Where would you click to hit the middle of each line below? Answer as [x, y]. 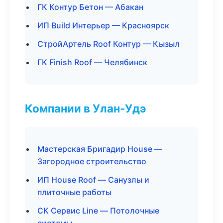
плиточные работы [74, 192]
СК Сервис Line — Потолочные [98, 211]
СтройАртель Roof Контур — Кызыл [109, 44]
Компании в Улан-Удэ [85, 108]
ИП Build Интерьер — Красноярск [103, 25]
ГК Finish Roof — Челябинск [92, 62]
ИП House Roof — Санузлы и [93, 180]
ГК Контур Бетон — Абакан [90, 7]
